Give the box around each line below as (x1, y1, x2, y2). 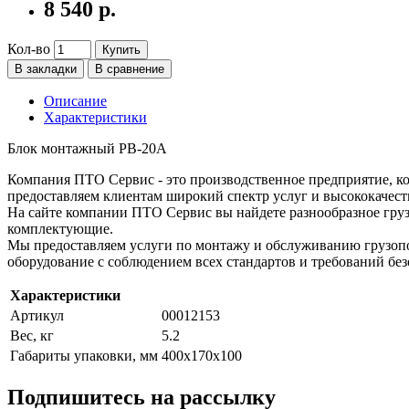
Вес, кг (10, 328, 54, 344)
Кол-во (7, 41, 50, 58)
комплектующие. (7, 221, 113, 237)
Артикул (10, 308, 64, 324)
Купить (102, 43, 141, 58)
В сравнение (95, 62, 164, 77)
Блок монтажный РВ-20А (7, 141, 167, 157)
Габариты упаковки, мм (10, 348, 158, 364)
